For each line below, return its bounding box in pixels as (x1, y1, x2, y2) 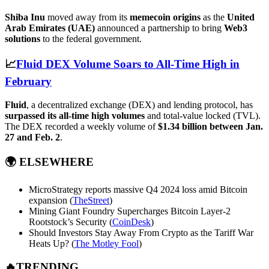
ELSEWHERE (19, 156, 94, 169)
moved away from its (45, 12, 130, 23)
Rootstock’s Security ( (29, 217, 112, 228)
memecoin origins (130, 12, 201, 23)
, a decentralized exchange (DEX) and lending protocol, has (26, 99, 253, 110)
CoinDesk (112, 217, 151, 228)
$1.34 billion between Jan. (158, 121, 263, 131)
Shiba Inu (5, 12, 45, 23)
